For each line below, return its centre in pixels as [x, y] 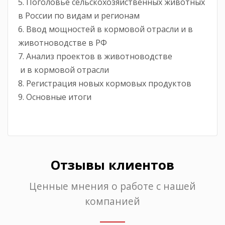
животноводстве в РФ [63, 42]
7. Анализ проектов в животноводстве [95, 56]
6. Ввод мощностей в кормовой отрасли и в [105, 29]
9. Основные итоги [55, 97]
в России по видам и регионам [79, 15]
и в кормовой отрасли [64, 70]
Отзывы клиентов [113, 165]
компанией [113, 201]
